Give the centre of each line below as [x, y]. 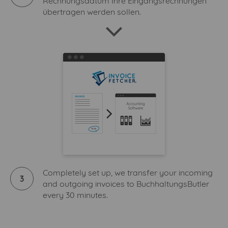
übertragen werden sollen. [92, 12]
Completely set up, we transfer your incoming [128, 173]
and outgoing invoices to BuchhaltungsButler [126, 184]
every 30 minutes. [75, 195]
